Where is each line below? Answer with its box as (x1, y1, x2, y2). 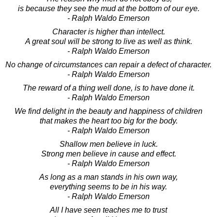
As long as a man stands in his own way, (39, 172, 178, 181)
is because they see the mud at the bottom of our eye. (17, 4, 200, 13)
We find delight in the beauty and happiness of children (15, 107, 202, 115)
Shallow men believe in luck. (59, 139, 158, 148)
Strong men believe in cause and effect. (41, 149, 176, 158)
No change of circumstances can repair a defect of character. (5, 60, 212, 69)
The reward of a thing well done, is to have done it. (22, 83, 195, 92)
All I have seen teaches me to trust (50, 205, 167, 214)
